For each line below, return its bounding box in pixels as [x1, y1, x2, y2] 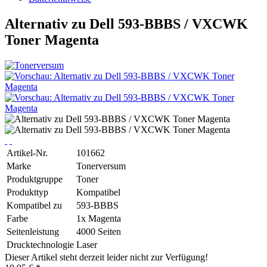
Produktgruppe [7, 173, 63, 184]
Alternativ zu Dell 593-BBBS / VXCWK [5, 15, 248, 32]
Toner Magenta [5, 32, 99, 48]
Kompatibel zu [7, 200, 62, 210]
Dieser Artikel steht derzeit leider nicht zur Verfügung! [5, 252, 208, 262]
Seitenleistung [7, 226, 59, 237]
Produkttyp [7, 187, 48, 197]
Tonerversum [76, 160, 126, 171]
